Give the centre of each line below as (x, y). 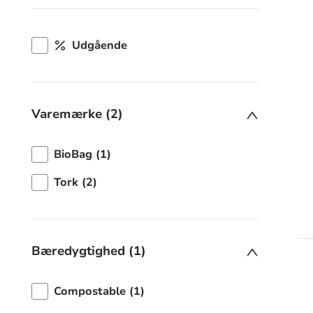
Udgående (99, 45)
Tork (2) (75, 182)
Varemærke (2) (77, 114)
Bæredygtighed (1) (89, 251)
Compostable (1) (99, 291)
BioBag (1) (82, 154)
